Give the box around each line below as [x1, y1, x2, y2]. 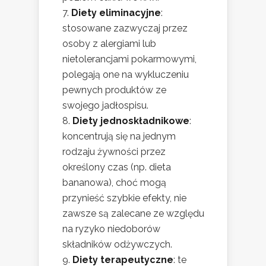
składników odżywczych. [62, 238, 172, 250]
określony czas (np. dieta [62, 161, 171, 173]
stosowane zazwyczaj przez [62, 22, 188, 34]
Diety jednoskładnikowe [72, 115, 189, 126]
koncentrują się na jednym [62, 130, 176, 142]
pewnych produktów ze [62, 84, 166, 96]
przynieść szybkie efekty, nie [62, 192, 186, 204]
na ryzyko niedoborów [62, 223, 160, 235]
